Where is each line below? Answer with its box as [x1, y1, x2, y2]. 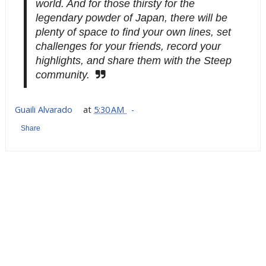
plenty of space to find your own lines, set [35, 26, 231, 38]
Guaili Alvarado [14, 104, 75, 115]
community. [35, 69, 90, 81]
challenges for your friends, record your [35, 40, 221, 52]
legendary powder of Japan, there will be [35, 12, 227, 24]
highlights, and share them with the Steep [35, 55, 232, 66]
